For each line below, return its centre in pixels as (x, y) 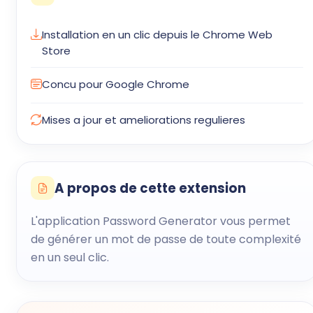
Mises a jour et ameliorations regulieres (144, 120)
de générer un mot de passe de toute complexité (166, 239)
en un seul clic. (70, 257)
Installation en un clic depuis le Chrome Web (157, 35)
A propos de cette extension (150, 188)
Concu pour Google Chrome (116, 84)
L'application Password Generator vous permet (161, 221)
